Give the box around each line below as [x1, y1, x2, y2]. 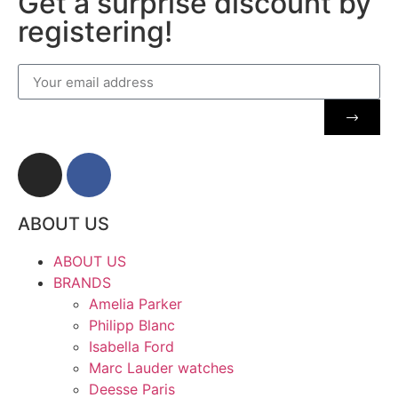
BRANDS [53, 274, 111, 292]
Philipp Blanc [89, 316, 175, 335]
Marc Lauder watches [89, 359, 234, 378]
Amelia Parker [89, 295, 182, 314]
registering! [18, 14, 172, 50]
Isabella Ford [89, 338, 174, 356]
